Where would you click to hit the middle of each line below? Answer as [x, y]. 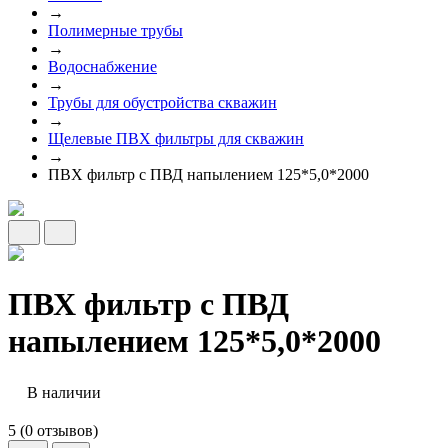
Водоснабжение [102, 66]
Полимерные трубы [115, 30]
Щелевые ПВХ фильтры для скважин [176, 138]
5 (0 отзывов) [53, 430]
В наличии [62, 392]
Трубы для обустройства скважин [162, 102]
